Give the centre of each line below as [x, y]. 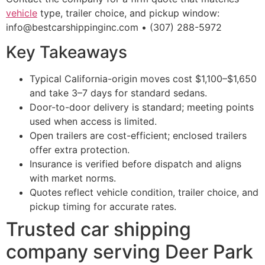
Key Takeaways [67, 52]
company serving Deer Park [130, 252]
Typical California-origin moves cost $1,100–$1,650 [143, 79]
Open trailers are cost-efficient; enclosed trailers [138, 136]
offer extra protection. [80, 150]
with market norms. [73, 178]
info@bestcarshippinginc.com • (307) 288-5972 [114, 27]
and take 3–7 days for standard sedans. [118, 93]
